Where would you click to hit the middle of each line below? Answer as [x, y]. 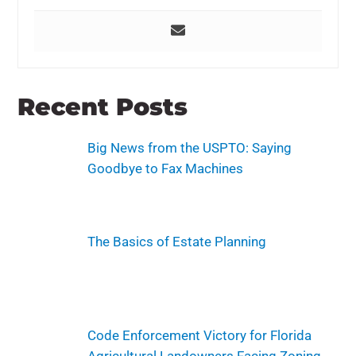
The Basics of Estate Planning [177, 242]
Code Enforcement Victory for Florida [200, 336]
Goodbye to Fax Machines [166, 168]
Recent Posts [103, 106]
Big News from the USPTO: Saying [190, 147]
